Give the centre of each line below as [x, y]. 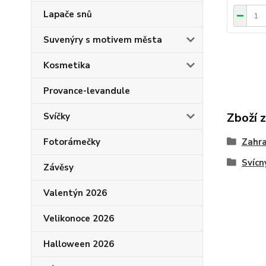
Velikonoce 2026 [79, 218]
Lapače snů [68, 14]
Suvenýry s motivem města [103, 40]
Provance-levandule [87, 91]
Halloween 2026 [79, 244]
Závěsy [58, 167]
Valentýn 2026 [75, 193]
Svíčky [57, 116]
